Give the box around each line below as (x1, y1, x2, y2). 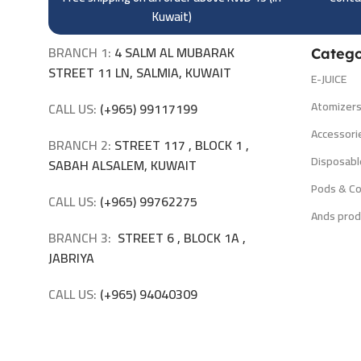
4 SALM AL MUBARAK (114, 40, 234, 65)
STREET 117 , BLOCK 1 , (114, 133, 249, 158)
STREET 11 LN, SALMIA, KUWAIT (48, 60, 234, 85)
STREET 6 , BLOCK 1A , (114, 226, 246, 251)
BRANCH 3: (48, 226, 114, 251)
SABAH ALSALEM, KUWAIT (48, 153, 197, 178)
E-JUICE (311, 68, 346, 90)
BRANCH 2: (48, 133, 111, 158)
